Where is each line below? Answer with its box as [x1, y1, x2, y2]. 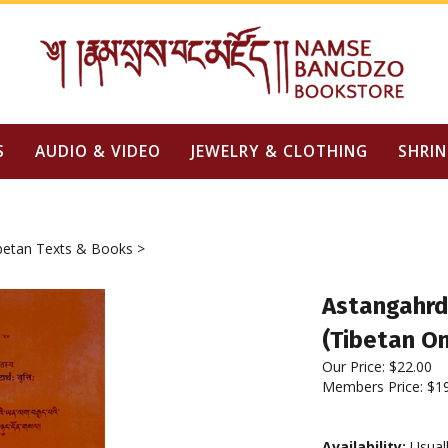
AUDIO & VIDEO [34, 140, 161, 162]
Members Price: [322, 377, 427, 396]
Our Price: [322, 357, 385, 376]
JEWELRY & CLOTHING [190, 140, 368, 162]
